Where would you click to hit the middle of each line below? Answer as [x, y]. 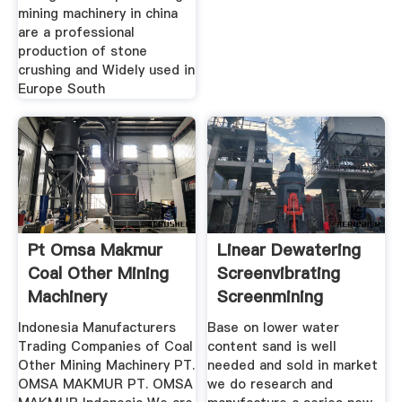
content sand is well [272, 347]
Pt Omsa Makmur [95, 249]
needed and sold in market [293, 366]
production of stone [82, 52]
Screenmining [271, 296]
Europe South [61, 89]
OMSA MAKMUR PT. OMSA [105, 385]
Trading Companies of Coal [105, 347]
